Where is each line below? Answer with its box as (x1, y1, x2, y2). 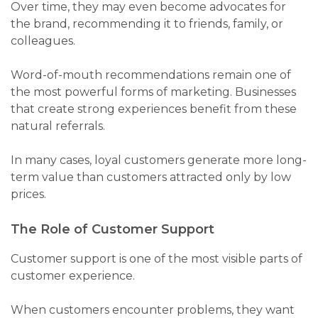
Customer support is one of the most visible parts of (11, 252, 302, 266)
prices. (11, 187, 46, 202)
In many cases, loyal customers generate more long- (11, 153, 307, 168)
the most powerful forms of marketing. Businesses (11, 85, 296, 99)
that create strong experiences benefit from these (11, 102, 297, 116)
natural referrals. (11, 119, 105, 133)
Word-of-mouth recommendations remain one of (11, 68, 291, 82)
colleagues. (11, 34, 75, 48)
